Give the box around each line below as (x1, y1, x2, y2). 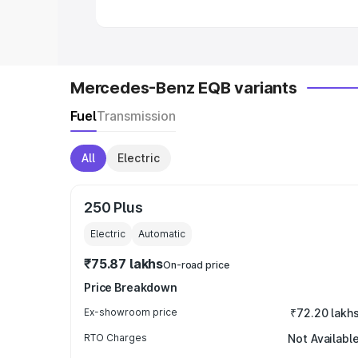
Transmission (97, 108, 176, 124)
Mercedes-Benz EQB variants (70, 78, 297, 97)
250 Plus (84, 199, 143, 216)
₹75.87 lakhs (84, 256, 164, 272)
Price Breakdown (84, 280, 177, 294)
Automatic (138, 228, 185, 240)
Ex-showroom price (84, 306, 177, 318)
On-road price (163, 259, 229, 271)
